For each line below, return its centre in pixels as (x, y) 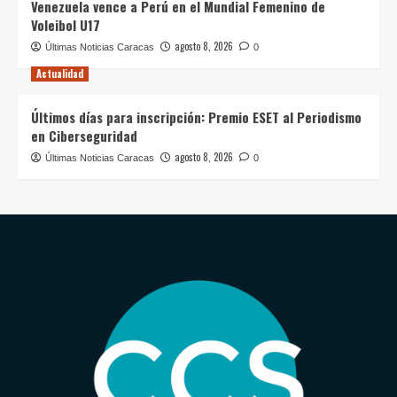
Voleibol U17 (66, 24)
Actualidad (60, 73)
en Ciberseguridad (84, 135)
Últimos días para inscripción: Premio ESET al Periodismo (196, 117)
